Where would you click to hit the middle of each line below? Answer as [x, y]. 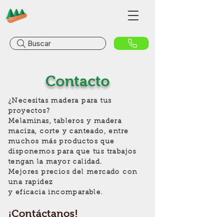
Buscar [39, 43]
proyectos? [29, 111]
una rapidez [31, 183]
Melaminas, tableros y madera [65, 122]
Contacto [77, 81]
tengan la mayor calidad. [55, 162]
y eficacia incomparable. [56, 193]
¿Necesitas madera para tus [60, 101]
